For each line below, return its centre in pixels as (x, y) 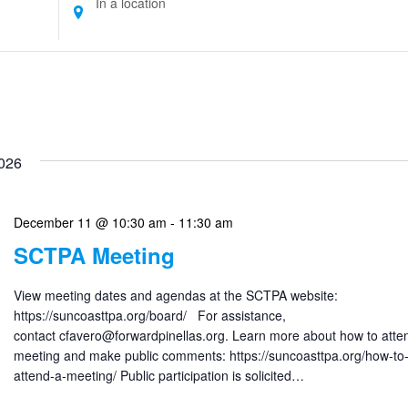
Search (80, 48)
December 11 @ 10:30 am (90, 222)
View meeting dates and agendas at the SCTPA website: (175, 295)
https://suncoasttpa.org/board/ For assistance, (149, 315)
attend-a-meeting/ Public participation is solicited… (158, 375)
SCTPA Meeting (94, 255)
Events (80, 99)
